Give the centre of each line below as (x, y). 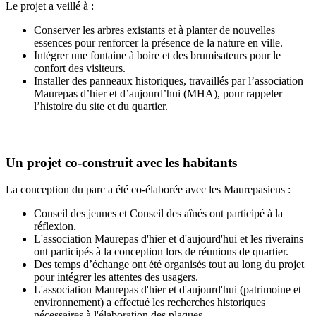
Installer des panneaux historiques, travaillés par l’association (169, 81)
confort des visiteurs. (80, 68)
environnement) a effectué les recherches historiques (150, 303)
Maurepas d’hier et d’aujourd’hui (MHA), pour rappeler (158, 94)
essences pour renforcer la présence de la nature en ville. (158, 43)
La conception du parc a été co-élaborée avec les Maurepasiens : (148, 190)
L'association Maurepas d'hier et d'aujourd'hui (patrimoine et (168, 290)
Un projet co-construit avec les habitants (121, 162)
